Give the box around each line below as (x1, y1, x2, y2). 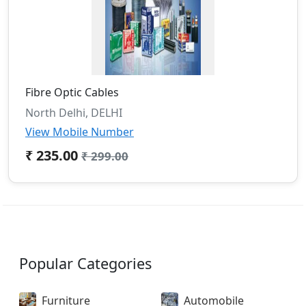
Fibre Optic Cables (25, 84, 119, 100)
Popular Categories (19, 253, 152, 273)
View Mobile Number (25, 124, 134, 139)
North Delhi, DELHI (25, 105, 122, 120)
